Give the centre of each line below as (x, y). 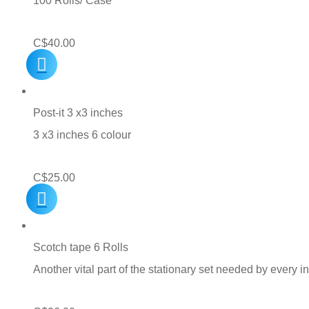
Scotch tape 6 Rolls (81, 248)
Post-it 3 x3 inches (78, 113)
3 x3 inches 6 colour (82, 135)
